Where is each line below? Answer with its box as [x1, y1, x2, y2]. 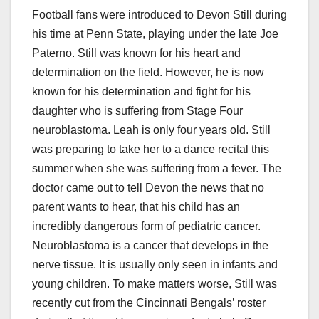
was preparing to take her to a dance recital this [32, 143, 269, 156]
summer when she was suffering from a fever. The [32, 162, 281, 175]
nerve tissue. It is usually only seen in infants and [32, 258, 278, 271]
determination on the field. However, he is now [32, 66, 264, 79]
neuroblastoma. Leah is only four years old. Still [32, 124, 271, 137]
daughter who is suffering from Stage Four [32, 105, 243, 117]
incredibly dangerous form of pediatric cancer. [32, 220, 261, 233]
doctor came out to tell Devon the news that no [32, 182, 264, 194]
